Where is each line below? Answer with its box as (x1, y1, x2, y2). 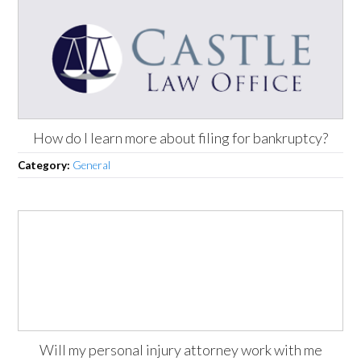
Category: (18, 158, 73, 172)
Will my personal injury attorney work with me (39, 340, 322, 359)
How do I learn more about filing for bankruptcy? (33, 128, 328, 147)
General (73, 158, 111, 172)
